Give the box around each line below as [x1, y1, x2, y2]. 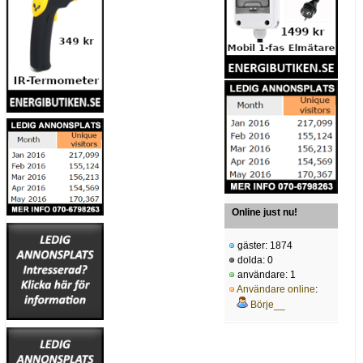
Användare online [237, 284, 315, 296]
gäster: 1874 [235, 240, 293, 252]
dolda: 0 [235, 254, 273, 267]
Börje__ [250, 299, 285, 311]
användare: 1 [235, 269, 296, 281]
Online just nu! [232, 207, 297, 219]
